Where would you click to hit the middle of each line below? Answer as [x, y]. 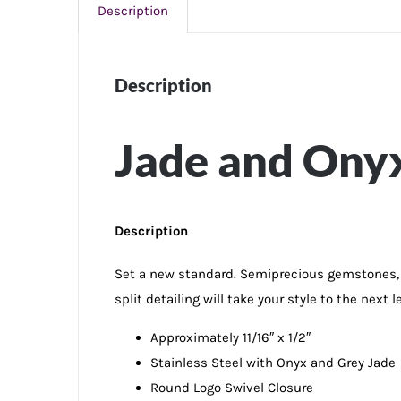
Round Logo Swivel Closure [232, 388]
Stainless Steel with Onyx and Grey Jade [273, 363]
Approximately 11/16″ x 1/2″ [230, 337]
